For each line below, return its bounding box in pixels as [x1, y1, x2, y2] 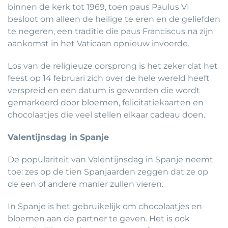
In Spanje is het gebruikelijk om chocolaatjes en [8, 202, 202, 212]
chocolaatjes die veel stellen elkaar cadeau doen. [8, 110, 205, 120]
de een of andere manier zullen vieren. [8, 179, 163, 189]
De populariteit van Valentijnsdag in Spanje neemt [8, 155, 213, 165]
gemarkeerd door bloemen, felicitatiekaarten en [8, 98, 204, 108]
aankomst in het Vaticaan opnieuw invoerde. [8, 39, 189, 49]
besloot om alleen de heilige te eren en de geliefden [8, 14, 220, 24]
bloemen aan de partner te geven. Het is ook [8, 214, 190, 224]
